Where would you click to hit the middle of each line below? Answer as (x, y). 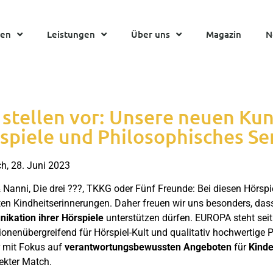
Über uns (151, 34)
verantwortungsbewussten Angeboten (149, 247)
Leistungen (71, 34)
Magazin (224, 34)
